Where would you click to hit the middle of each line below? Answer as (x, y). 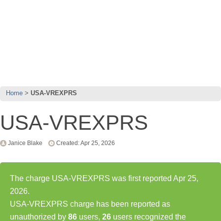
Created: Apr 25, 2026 (86, 143)
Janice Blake (25, 143)
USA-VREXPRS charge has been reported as (90, 204)
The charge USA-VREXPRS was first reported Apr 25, (104, 178)
